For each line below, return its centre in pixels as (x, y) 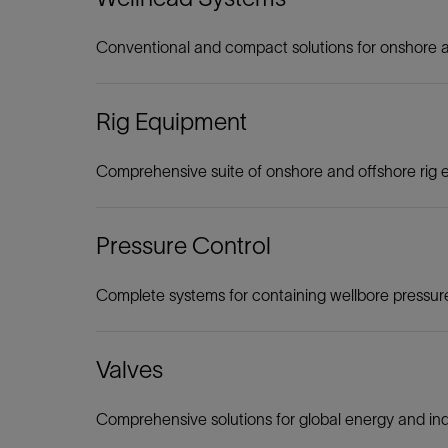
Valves (129, 369)
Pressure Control (183, 245)
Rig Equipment (171, 121)
